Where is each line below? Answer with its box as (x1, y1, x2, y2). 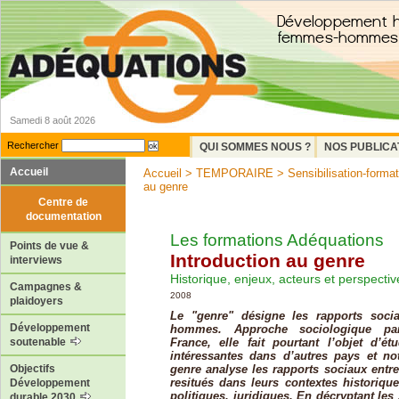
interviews (10, 254, 62, 267)
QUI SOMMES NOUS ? (199, 141, 311, 153)
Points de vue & (10, 240, 89, 253)
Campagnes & (10, 281, 82, 294)
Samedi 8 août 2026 (10, 115, 95, 126)
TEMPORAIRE (196, 167, 273, 180)
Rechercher (7, 140, 59, 151)
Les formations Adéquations (170, 230, 384, 249)
